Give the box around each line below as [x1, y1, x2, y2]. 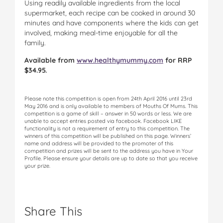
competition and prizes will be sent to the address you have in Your [24, 147, 193, 154]
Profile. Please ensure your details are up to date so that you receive [24, 154, 198, 162]
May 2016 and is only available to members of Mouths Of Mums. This [24, 102, 198, 110]
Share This [24, 203, 82, 219]
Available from [24, 55, 77, 65]
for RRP [163, 55, 192, 65]
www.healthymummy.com [77, 55, 163, 65]
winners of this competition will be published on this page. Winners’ [24, 132, 191, 139]
